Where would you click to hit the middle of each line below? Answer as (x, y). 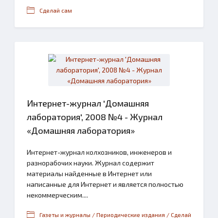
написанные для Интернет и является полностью (105, 184)
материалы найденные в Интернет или (89, 173)
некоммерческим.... (57, 195)
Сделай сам (56, 10)
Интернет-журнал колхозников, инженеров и (99, 152)
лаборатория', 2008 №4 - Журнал (95, 117)
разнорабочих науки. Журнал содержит (91, 163)
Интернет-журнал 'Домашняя (88, 103)
